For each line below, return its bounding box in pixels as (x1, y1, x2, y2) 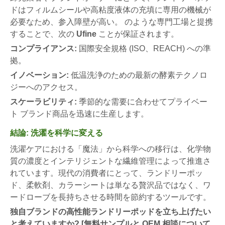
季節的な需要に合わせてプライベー (77, 97, 207, 106)
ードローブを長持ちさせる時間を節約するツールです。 (10, 192, 211, 201)
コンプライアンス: (10, 44, 77, 53)
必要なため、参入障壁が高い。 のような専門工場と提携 (10, 17, 213, 26)
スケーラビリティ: (10, 97, 77, 106)
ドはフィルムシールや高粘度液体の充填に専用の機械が (10, 5, 211, 14)
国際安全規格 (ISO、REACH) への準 (77, 44, 211, 53)
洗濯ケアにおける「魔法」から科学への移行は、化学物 (10, 144, 211, 153)
